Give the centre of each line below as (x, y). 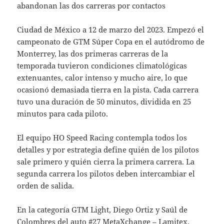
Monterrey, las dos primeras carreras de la (93, 53)
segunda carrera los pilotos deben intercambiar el (106, 173)
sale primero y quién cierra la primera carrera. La (106, 161)
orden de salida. (46, 185)
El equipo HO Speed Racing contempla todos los (102, 137)
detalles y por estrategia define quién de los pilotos (108, 149)
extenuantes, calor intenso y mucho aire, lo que (102, 77)
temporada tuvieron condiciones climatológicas (102, 65)
